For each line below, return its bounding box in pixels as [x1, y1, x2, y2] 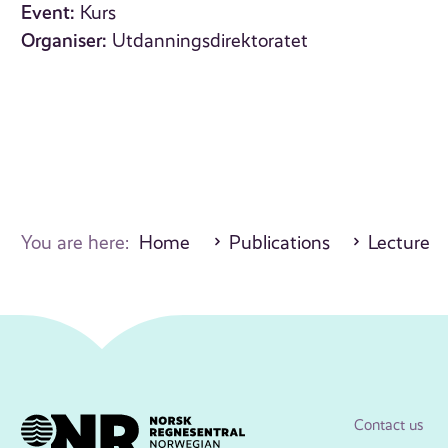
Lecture [368, 232, 431, 255]
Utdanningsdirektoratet [112, 30, 309, 53]
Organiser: [21, 29, 108, 53]
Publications [228, 232, 330, 255]
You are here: [21, 232, 140, 255]
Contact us [353, 416, 424, 435]
